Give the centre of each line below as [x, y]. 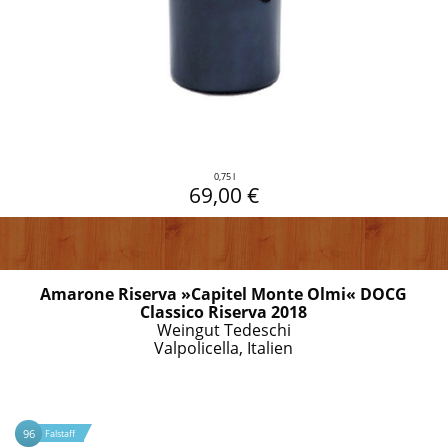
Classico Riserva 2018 [224, 311]
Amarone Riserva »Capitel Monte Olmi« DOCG [224, 293]
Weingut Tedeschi [223, 329]
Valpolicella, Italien [224, 347]
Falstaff [60, 434]
